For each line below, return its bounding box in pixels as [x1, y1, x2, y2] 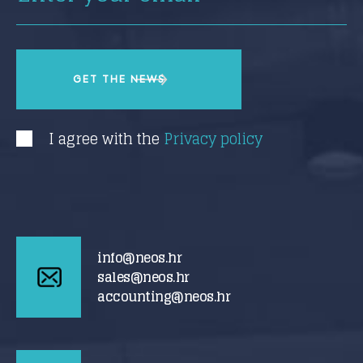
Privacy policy [164, 126, 263, 152]
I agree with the [49, 126, 164, 152]
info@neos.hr [97, 246, 182, 269]
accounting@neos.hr [97, 285, 231, 308]
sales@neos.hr [97, 266, 190, 288]
